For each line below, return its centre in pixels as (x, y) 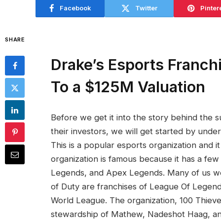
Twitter (146, 8)
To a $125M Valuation (128, 87)
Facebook (75, 8)
